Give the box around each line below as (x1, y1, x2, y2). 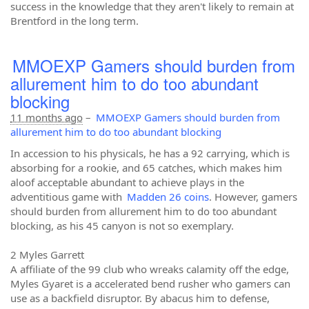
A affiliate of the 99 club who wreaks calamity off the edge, (10, 262, 289, 276)
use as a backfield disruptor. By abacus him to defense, (10, 291, 270, 305)
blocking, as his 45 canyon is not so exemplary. (10, 219, 234, 232)
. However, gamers (209, 190, 297, 203)
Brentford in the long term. (10, 14, 139, 28)
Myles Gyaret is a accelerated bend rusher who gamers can (10, 277, 290, 290)
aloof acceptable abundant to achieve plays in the (10, 175, 244, 189)
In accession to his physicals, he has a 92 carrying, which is (10, 146, 290, 160)
